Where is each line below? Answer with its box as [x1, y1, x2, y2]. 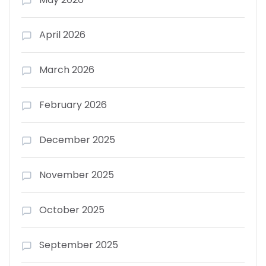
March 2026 [39, 62, 94, 77]
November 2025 [39, 167, 114, 182]
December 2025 [39, 132, 115, 147]
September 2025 [39, 237, 118, 252]
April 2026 [39, 27, 85, 42]
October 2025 [39, 202, 104, 217]
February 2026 [39, 97, 107, 112]
